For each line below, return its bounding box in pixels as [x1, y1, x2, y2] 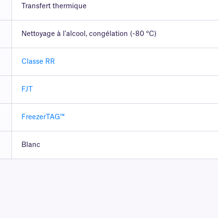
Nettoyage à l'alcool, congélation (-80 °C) [21, 31, 157, 38]
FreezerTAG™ [21, 114, 65, 121]
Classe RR [21, 58, 55, 66]
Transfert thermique [21, 3, 87, 10]
